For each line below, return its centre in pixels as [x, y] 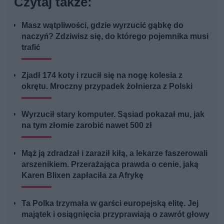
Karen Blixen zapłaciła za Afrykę [83, 175]
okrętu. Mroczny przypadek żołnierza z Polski [107, 86]
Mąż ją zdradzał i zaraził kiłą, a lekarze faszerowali [115, 153]
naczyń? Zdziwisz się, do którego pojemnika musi [115, 36]
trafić [31, 47]
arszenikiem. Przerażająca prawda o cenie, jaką [110, 164]
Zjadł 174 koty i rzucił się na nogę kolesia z [102, 75]
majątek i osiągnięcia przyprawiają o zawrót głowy [116, 214]
